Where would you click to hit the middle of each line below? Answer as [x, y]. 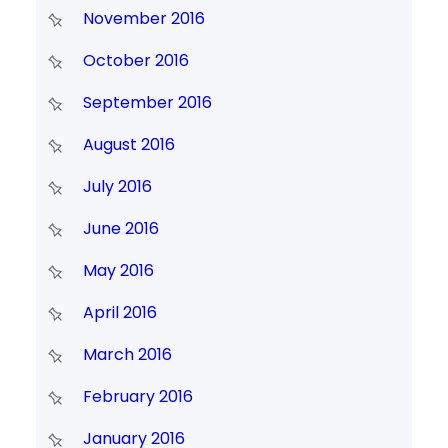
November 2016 [143, 19]
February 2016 [137, 397]
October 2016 [135, 61]
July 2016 [117, 187]
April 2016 [119, 313]
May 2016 [118, 271]
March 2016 [127, 355]
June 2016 [120, 229]
